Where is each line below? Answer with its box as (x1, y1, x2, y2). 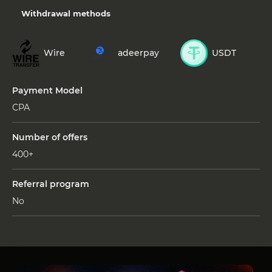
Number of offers (12, 131, 87, 143)
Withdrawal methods (21, 8, 110, 18)
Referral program (12, 178, 89, 189)
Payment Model (12, 84, 83, 96)
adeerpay (118, 47, 159, 59)
